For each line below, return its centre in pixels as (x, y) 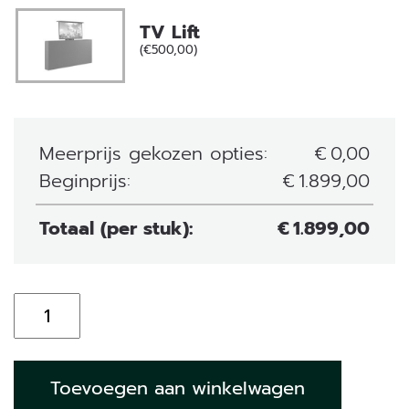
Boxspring (57, 333)
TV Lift (170, 32)
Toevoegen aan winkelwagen (178, 388)
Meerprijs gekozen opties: (153, 153)
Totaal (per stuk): (116, 228)
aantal (38, 388)
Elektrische (60, 306)
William (42, 361)
